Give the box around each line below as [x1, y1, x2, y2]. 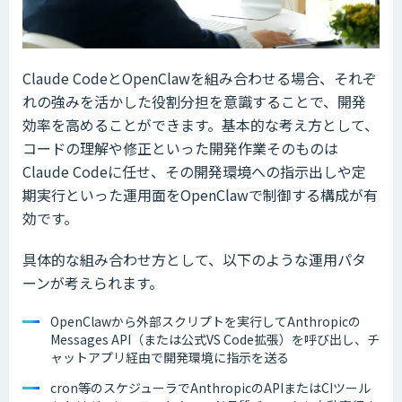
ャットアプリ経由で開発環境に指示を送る [50, 347, 289, 366]
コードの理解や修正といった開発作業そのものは [22, 136, 338, 159]
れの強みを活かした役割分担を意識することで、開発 [22, 90, 366, 112]
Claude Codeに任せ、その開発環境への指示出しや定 [22, 160, 366, 182]
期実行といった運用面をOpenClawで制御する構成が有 [22, 183, 378, 205]
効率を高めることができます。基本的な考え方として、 [22, 113, 379, 135]
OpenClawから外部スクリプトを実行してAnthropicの [50, 311, 361, 330]
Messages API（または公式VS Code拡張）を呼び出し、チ [50, 329, 380, 348]
